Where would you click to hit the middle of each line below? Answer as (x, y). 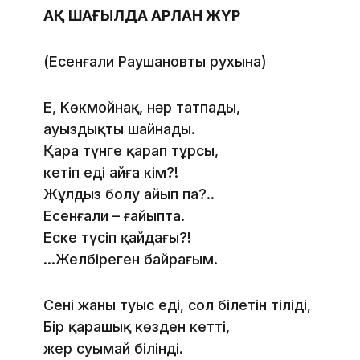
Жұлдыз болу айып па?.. (129, 194)
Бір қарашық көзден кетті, (137, 327)
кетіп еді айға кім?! (111, 173)
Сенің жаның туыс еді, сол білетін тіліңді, (177, 305)
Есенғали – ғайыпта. (114, 216)
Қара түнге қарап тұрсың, (131, 151)
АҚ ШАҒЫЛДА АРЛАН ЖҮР (142, 16)
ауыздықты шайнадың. (119, 129)
